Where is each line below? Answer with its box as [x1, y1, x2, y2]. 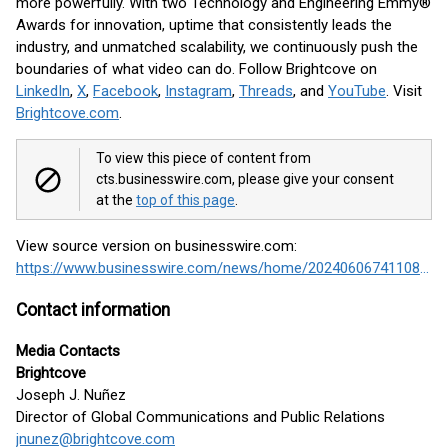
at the [96, 192, 136, 208]
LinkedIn [16, 82, 70, 100]
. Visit [386, 82, 422, 100]
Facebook [93, 82, 158, 100]
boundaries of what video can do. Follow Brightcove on [16, 60, 377, 78]
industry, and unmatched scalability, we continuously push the [16, 38, 418, 56]
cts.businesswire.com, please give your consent [96, 171, 394, 187]
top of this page [136, 192, 235, 208]
